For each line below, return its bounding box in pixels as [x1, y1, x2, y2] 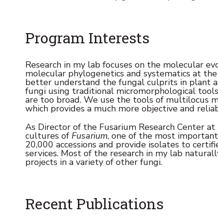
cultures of [25, 129, 72, 142]
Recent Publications [25, 194, 163, 213]
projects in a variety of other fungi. [25, 156, 162, 168]
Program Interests [25, 28, 149, 47]
